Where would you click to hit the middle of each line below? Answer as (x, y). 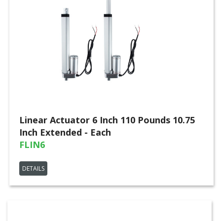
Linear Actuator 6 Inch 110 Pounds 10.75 (107, 120)
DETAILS (33, 168)
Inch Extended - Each (65, 132)
